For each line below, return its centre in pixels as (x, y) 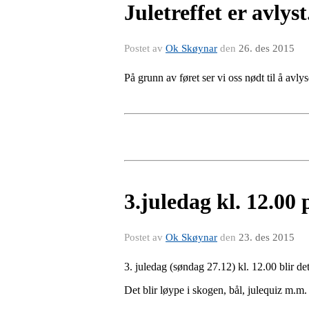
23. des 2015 (267, 237)
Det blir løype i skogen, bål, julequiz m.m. (216, 290)
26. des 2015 (267, 48)
